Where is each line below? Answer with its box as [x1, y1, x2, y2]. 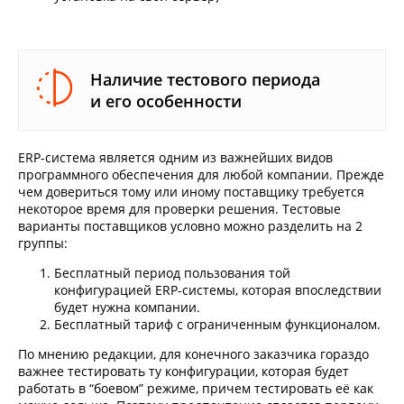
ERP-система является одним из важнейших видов [18, 149, 333, 167]
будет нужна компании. [54, 298, 200, 317]
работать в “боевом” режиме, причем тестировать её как [18, 380, 373, 398]
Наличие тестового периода [89, 69, 320, 91]
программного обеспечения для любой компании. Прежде [18, 166, 384, 184]
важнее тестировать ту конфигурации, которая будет [18, 363, 349, 381]
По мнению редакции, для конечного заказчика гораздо [18, 345, 369, 363]
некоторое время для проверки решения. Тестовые [18, 200, 341, 218]
